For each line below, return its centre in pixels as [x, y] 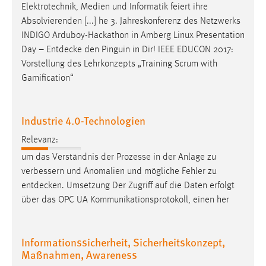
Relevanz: [40, 140]
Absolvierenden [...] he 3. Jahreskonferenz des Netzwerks [131, 22]
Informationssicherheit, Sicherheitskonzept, [123, 242]
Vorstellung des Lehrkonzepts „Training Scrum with [119, 64]
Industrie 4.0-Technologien [83, 121]
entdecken [42, 186]
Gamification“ [47, 79]
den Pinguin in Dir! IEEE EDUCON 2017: [158, 50]
